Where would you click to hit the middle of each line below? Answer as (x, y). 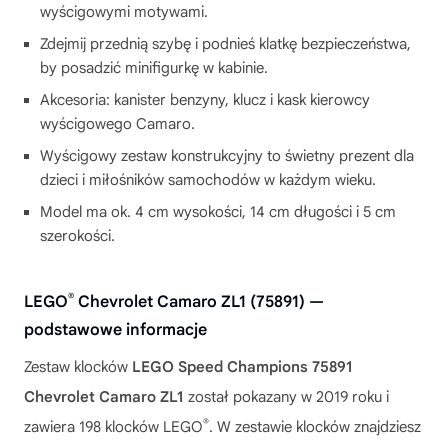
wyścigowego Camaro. (117, 124)
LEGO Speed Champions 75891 (242, 367)
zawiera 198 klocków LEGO (113, 427)
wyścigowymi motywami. (124, 12)
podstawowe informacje (115, 330)
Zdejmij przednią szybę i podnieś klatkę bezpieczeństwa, (225, 44)
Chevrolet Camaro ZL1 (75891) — (199, 302)
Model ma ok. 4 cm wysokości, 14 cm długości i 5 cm (218, 212)
